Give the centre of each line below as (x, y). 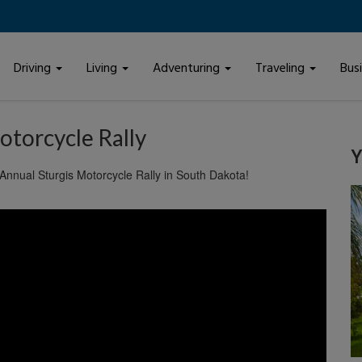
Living (103, 69)
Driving (34, 69)
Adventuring (188, 69)
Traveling (282, 69)
